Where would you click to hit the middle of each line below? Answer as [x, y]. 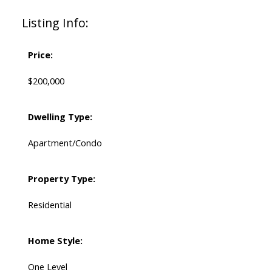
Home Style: [55, 241]
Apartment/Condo [65, 143]
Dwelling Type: [60, 117]
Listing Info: [55, 23]
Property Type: [61, 179]
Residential [49, 205]
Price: [40, 55]
